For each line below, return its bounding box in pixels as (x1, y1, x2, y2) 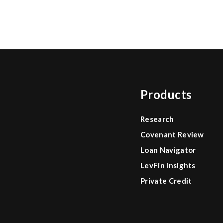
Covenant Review (140, 130, 204, 139)
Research (140, 114, 174, 123)
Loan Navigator (140, 145, 196, 154)
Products (140, 87, 192, 102)
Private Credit (140, 176, 192, 185)
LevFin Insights (140, 161, 196, 170)
